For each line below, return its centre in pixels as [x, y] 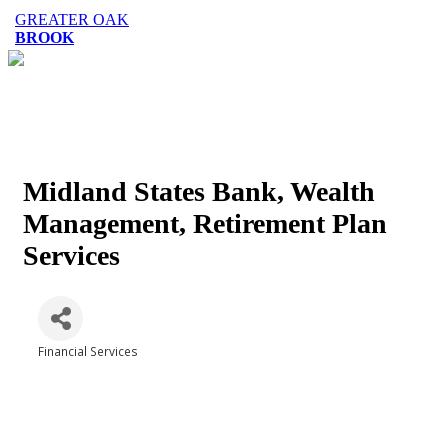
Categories [68, 365]
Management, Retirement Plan [205, 223]
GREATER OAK [72, 19]
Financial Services [88, 351]
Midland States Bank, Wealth [199, 191]
